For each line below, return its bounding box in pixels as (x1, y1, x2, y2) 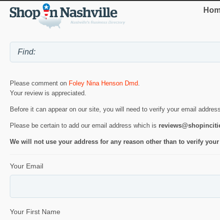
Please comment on (10, 80, 69, 87)
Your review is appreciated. (10, 89, 86, 97)
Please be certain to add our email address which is (10, 122, 159, 130)
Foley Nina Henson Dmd (69, 80, 138, 87)
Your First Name (10, 208, 60, 216)
